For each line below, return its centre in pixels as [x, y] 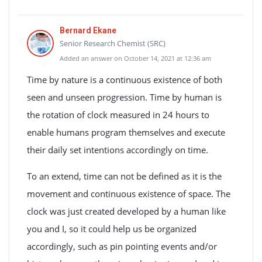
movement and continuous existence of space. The [129, 194]
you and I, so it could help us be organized [112, 229]
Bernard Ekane [88, 30]
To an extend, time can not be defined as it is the [124, 176]
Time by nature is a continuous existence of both [125, 80]
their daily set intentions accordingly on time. [118, 150]
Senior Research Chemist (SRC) [113, 43]
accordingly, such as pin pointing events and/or [122, 246]
